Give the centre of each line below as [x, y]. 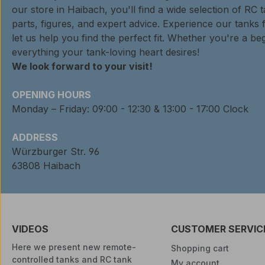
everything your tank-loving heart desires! [106, 52]
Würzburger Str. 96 [56, 151]
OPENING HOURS [51, 94]
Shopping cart [200, 248]
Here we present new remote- [74, 247]
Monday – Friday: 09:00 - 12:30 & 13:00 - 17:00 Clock [130, 109]
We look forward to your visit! [82, 66]
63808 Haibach [46, 165]
